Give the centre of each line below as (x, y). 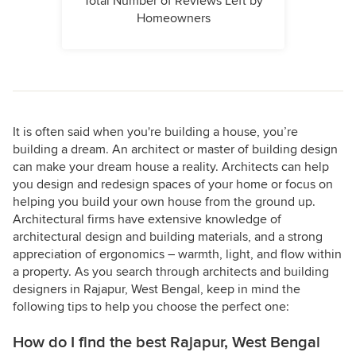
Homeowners (173, 18)
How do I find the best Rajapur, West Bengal (166, 342)
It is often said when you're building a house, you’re (155, 132)
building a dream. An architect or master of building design (175, 149)
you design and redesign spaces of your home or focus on (173, 184)
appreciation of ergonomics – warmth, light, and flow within (177, 254)
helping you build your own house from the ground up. (164, 201)
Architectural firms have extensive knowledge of (147, 219)
